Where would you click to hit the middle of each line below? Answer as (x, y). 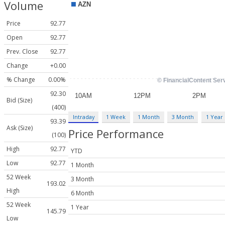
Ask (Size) (20, 128)
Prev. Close (22, 52)
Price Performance (116, 133)
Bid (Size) (19, 100)
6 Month (82, 193)
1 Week (116, 117)
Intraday (83, 117)
